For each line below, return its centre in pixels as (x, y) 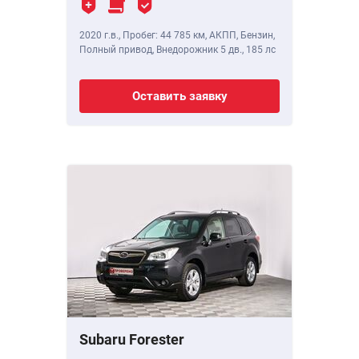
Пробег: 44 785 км (164, 36)
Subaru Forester (132, 340)
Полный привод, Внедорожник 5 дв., (163, 50)
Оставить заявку (179, 97)
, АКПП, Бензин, (240, 36)
